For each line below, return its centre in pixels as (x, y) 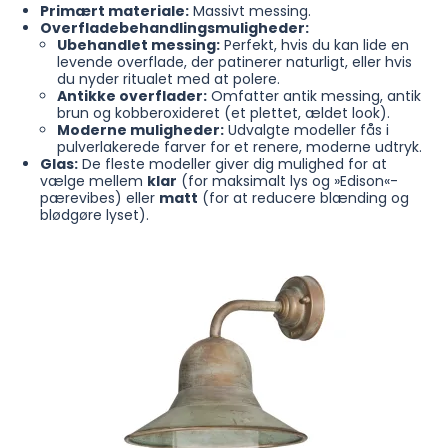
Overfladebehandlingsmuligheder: (174, 28)
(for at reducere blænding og (303, 198)
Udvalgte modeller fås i (307, 130)
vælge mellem (93, 181)
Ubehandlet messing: (139, 45)
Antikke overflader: (132, 96)
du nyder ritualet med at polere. (169, 79)
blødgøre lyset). (94, 215)
